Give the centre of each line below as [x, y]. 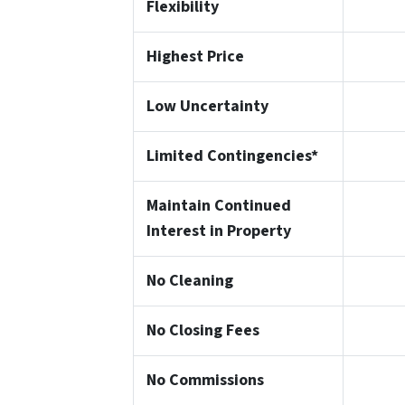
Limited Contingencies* [232, 156]
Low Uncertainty [207, 107]
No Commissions [205, 381]
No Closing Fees [202, 331]
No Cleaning [189, 281]
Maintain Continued [218, 206]
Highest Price [195, 57]
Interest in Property [218, 231]
